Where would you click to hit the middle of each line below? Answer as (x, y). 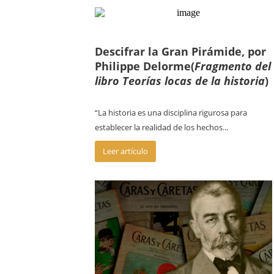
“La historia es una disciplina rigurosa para (171, 113)
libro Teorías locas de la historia (180, 81)
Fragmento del (233, 66)
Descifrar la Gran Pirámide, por (180, 51)
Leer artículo (125, 151)
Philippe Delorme (143, 66)
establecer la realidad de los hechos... (161, 127)
